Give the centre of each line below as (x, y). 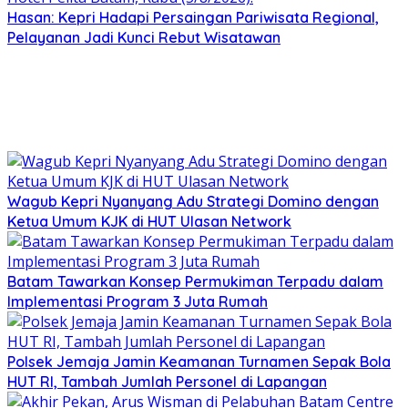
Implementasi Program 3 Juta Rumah (138, 302)
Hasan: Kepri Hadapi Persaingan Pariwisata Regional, (193, 18)
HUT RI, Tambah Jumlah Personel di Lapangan (167, 382)
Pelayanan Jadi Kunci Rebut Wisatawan (144, 38)
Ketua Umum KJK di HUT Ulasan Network (149, 222)
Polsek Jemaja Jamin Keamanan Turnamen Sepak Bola (199, 362)
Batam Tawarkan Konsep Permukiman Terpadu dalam (195, 282)
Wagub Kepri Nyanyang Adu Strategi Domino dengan (193, 202)
